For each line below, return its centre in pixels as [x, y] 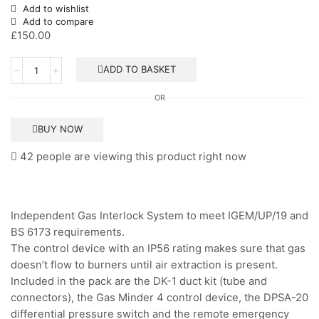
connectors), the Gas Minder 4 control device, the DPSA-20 [159, 298]
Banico [25, 114]
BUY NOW [60, 129]
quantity [28, 127]
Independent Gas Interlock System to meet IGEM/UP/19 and [159, 216]
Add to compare [58, 21]
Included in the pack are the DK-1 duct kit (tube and [139, 281]
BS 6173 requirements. [68, 232]
